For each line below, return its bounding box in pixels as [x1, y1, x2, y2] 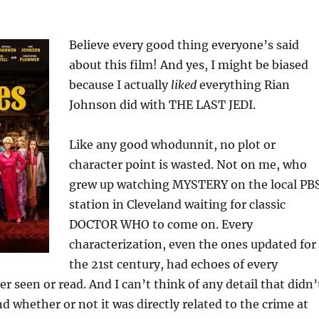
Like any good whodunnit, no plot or [68, 137, 276, 152]
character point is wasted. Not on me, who [68, 157, 307, 172]
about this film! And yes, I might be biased [68, 58, 308, 73]
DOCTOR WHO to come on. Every [68, 217, 253, 232]
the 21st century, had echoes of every [68, 257, 278, 272]
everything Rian [196, 78, 290, 93]
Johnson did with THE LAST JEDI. [68, 98, 256, 113]
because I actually [68, 78, 171, 93]
